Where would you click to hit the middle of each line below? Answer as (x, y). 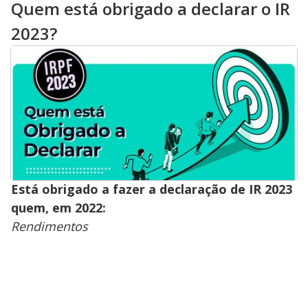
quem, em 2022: (58, 207)
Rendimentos (49, 226)
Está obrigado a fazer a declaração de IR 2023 (152, 189)
